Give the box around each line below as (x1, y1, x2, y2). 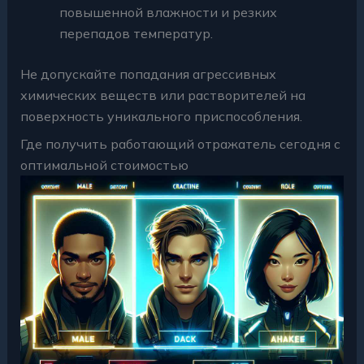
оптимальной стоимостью (19, 156, 188, 173)
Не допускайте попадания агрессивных (19, 65, 276, 82)
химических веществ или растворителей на (19, 86, 305, 103)
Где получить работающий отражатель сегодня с (19, 135, 340, 152)
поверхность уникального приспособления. (19, 107, 302, 124)
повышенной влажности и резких (58, 3, 277, 20)
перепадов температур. (58, 24, 213, 41)
